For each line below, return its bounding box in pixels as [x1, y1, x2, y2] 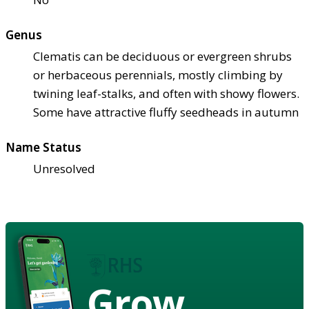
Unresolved [33, 160, 95, 177]
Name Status [6, 139, 81, 155]
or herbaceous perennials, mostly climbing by [33, 66, 283, 83]
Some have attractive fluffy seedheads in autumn [33, 103, 299, 120]
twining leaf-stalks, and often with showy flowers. [33, 85, 299, 101]
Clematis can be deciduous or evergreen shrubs [33, 48, 292, 64]
